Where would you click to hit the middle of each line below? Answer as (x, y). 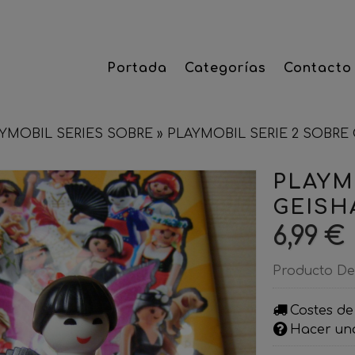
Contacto (318, 68)
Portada (137, 68)
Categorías (226, 68)
